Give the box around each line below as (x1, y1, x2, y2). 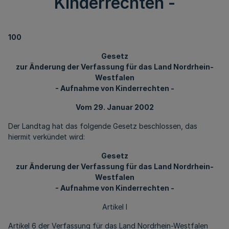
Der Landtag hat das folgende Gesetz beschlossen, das (8, 122, 197, 130)
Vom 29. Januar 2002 (75, 103, 154, 111)
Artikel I (102, 202, 127, 211)
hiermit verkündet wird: (8, 132, 85, 141)
